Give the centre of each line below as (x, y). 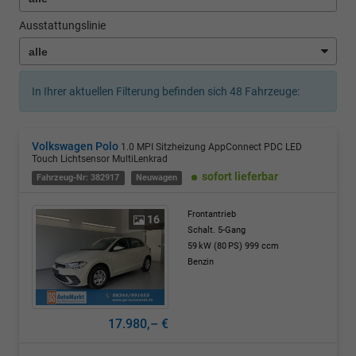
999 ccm (262, 246)
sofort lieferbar (240, 176)
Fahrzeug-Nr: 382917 (78, 177)
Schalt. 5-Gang (217, 230)
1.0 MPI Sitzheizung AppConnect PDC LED (211, 147)
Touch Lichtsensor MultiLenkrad (100, 159)
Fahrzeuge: (271, 91)
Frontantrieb (212, 214)
